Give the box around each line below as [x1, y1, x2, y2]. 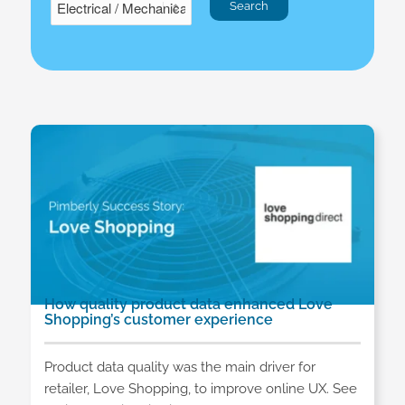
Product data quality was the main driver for [43, 358, 316, 375]
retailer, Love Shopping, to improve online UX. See [43, 380, 357, 397]
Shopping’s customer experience [43, 311, 273, 328]
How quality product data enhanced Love [43, 296, 333, 313]
